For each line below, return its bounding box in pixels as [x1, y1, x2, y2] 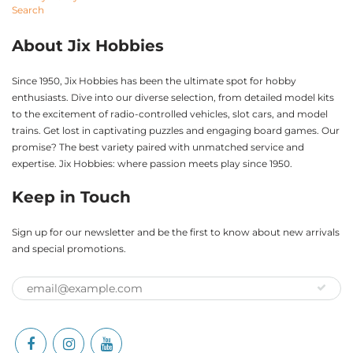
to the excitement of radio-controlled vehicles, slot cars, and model [12, 107, 328, 120]
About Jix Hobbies [12, 35, 164, 55]
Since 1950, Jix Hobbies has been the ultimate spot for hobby [12, 74, 296, 87]
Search [12, 3, 44, 16]
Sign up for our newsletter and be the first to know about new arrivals [12, 225, 340, 238]
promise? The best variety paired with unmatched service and [12, 140, 304, 153]
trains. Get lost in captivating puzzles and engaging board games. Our [12, 124, 340, 136]
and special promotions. [12, 242, 126, 255]
